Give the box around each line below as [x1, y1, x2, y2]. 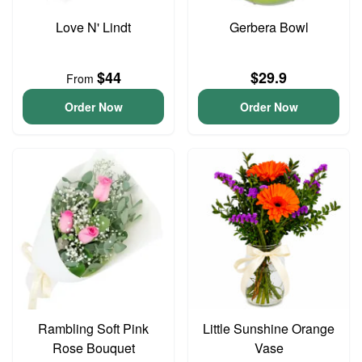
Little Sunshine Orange [203, 319, 335, 338]
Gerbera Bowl [229, 18, 309, 36]
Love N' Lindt [56, 18, 131, 36]
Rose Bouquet [52, 339, 135, 357]
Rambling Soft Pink [38, 319, 149, 338]
